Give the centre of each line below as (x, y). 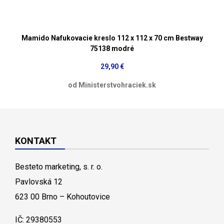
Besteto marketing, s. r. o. (59, 166)
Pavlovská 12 (39, 181)
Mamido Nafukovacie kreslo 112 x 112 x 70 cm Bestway (112, 38)
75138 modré (112, 48)
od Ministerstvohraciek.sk (112, 85)
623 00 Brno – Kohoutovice (62, 196)
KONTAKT (36, 140)
